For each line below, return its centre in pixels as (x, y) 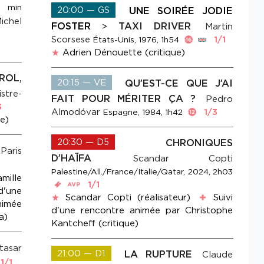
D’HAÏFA (91, 158)
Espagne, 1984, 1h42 (143, 112)
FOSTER (71, 26)
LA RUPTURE (162, 254)
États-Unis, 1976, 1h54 (136, 40)
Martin (219, 27)
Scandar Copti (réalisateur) (128, 198)
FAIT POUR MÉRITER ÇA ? (127, 99)
